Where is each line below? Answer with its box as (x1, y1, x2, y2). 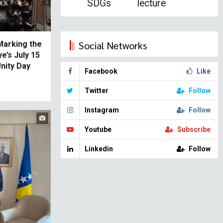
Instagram (85, 106, 119, 114)
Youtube (85, 125, 111, 133)
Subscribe (177, 125, 211, 133)
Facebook (85, 67, 117, 75)
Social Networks (79, 39, 147, 52)
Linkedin (85, 145, 113, 153)
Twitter (85, 87, 109, 95)
